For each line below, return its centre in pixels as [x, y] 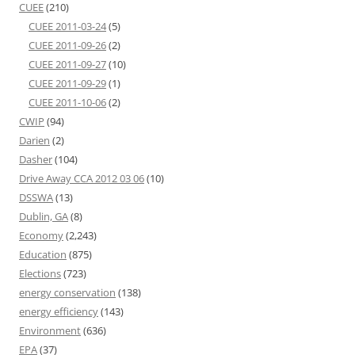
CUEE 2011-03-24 [67, 26]
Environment [50, 330]
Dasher [36, 159]
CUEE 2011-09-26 [67, 45]
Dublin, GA [44, 216]
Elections [40, 273]
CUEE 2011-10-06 [67, 102]
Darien [34, 140]
